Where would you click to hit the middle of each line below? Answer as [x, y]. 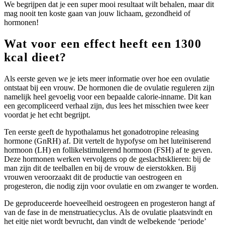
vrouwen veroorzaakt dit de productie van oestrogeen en [93, 177]
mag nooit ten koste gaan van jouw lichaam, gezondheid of [97, 13]
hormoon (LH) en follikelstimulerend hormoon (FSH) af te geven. [108, 150]
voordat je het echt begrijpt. [47, 115]
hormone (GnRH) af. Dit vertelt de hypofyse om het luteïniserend [107, 141]
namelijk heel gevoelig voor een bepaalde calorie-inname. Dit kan [108, 96]
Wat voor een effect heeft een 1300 [103, 43]
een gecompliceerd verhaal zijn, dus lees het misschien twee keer [106, 105]
